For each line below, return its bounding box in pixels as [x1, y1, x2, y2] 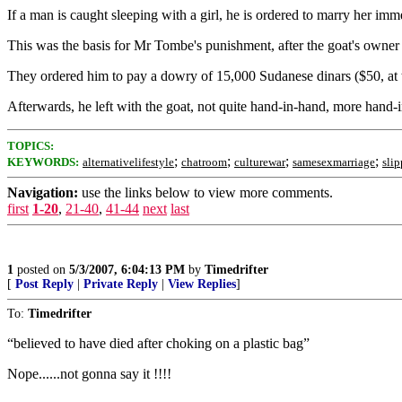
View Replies [168, 277, 236, 291]
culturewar [234, 155, 285, 169]
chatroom [181, 155, 227, 169]
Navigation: [7, 185, 78, 200]
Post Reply [15, 277, 74, 291]
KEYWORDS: [7, 155, 79, 169]
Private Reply [83, 277, 158, 291]
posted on [13, 263, 69, 276]
